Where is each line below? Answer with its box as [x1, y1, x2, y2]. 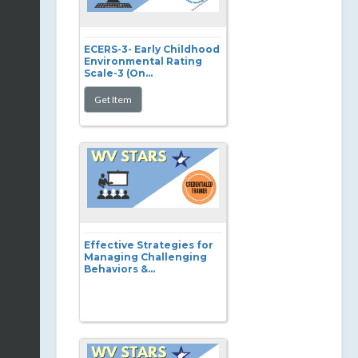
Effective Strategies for [84, 239, 213, 251]
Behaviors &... [84, 263, 155, 275]
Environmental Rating [84, 55, 202, 67]
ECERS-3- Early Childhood [84, 43, 220, 55]
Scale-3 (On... [84, 67, 153, 79]
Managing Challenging [84, 251, 207, 263]
